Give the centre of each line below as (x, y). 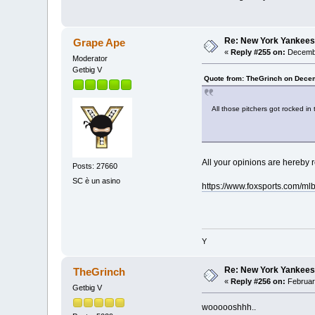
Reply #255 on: (258, 52)
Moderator (90, 58)
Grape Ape (99, 43)
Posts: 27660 (95, 166)
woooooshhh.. (229, 308)
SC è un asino (97, 180)
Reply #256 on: (258, 282)
